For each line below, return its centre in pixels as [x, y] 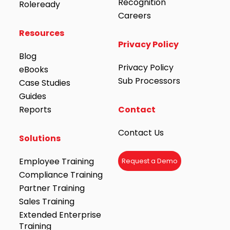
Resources [41, 33]
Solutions [40, 138]
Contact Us [141, 133]
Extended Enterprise [60, 215]
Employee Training [56, 161]
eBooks [33, 70]
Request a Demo [150, 161]
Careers [135, 16]
